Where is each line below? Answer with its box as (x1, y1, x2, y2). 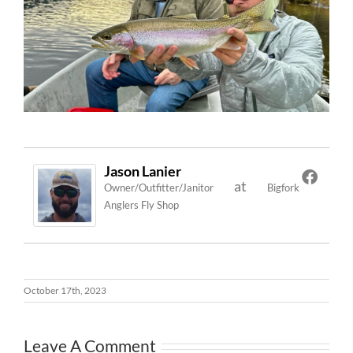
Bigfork (267, 180, 299, 194)
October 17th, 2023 (24, 284, 106, 296)
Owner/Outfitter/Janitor (104, 180, 214, 194)
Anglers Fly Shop (104, 198, 179, 211)
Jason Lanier (104, 162, 181, 180)
